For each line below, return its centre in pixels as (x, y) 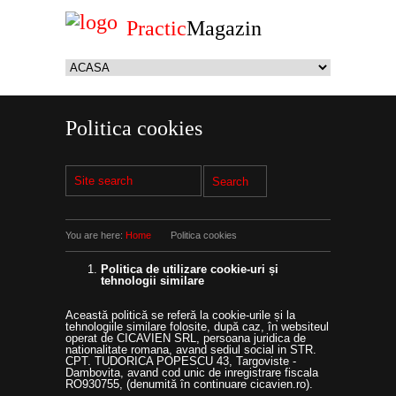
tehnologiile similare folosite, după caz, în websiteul (197, 327)
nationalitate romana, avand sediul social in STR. (191, 350)
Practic (156, 28)
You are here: (94, 235)
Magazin (224, 28)
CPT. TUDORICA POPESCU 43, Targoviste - (181, 361)
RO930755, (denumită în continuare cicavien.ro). (189, 384)
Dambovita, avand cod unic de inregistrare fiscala (192, 373)
